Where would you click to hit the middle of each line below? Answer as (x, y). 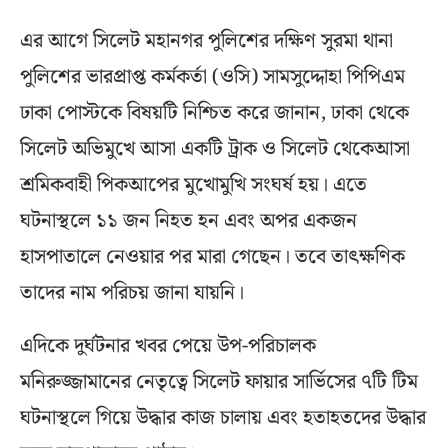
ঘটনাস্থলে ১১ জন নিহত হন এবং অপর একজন (188, 220)
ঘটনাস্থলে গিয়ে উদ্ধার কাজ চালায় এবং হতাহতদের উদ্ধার (223, 417)
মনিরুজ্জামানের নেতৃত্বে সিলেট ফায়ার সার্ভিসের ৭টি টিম (219, 381)
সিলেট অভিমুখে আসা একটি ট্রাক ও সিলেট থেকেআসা (215, 148)
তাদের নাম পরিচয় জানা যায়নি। (132, 292)
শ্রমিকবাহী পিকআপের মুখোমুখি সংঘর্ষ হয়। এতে (193, 184)
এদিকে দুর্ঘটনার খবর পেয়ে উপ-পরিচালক (168, 345)
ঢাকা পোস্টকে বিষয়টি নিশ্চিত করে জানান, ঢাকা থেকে (214, 112)
